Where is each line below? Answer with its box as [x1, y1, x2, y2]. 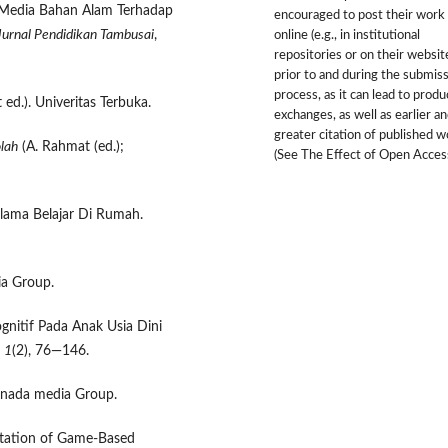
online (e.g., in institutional [274, 29, 420, 43]
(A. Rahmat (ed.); [18, 140, 124, 155]
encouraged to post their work [274, 9, 445, 23]
